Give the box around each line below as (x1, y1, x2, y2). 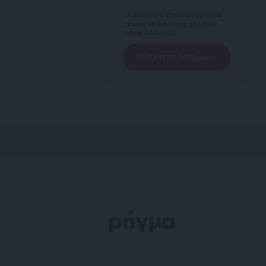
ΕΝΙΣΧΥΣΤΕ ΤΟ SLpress (137, 53, 217, 62)
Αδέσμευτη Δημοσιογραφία (126, 10, 221, 19)
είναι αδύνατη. (126, 28, 176, 37)
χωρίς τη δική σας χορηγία (126, 19, 217, 28)
